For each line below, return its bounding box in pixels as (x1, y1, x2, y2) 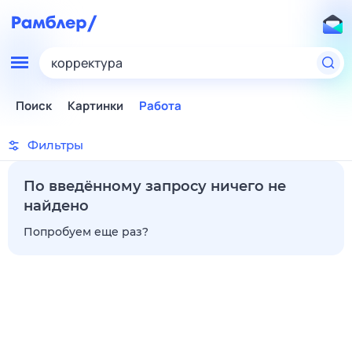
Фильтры (27, 137, 83, 152)
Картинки (68, 97, 123, 114)
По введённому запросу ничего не (24, 178, 286, 195)
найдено (24, 197, 89, 214)
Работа (139, 97, 181, 114)
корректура (51, 54, 123, 71)
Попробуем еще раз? (24, 225, 148, 239)
